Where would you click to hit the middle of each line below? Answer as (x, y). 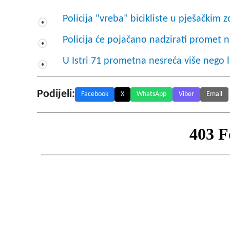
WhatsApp (151, 94)
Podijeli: (56, 94)
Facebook (95, 94)
